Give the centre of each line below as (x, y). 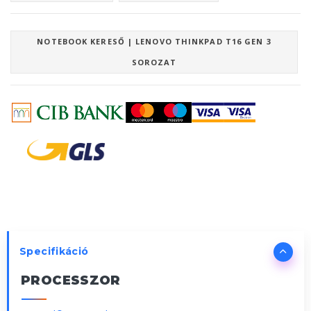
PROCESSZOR (71, 281)
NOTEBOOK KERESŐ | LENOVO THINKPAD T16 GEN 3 (154, 42)
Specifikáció (54, 252)
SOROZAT (154, 62)
